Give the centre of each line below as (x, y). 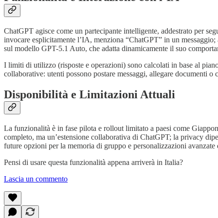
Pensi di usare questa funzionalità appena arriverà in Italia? (93, 162)
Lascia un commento (36, 179)
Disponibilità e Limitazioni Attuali (90, 95)
